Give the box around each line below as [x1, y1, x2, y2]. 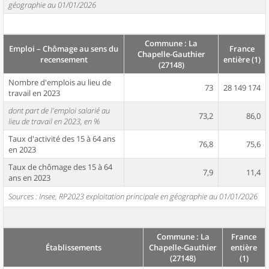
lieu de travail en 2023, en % [8, 116, 100, 127]
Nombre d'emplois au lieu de [8, 77, 111, 88]
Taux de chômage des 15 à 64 [8, 162, 112, 172]
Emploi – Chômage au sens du [9, 43, 118, 54]
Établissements [45, 242, 101, 253]
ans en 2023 [8, 172, 50, 183]
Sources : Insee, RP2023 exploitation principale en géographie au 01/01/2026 [8, 191, 258, 202]
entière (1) [223, 54, 261, 65]
